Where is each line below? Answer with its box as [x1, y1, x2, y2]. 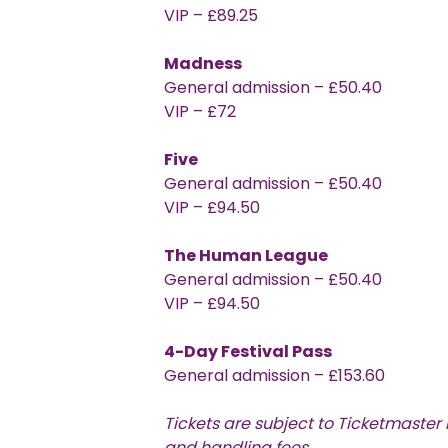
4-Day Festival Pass [163, 340, 332, 364]
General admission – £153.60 [163, 364, 385, 388]
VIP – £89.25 [163, 4, 258, 28]
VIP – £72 [163, 100, 236, 124]
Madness [163, 52, 242, 76]
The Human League [163, 244, 328, 268]
